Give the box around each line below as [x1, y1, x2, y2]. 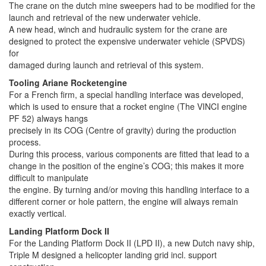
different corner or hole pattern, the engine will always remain [9, 195, 238, 207]
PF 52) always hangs [9, 112, 88, 124]
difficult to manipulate [9, 172, 88, 183]
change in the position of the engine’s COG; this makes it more [9, 160, 244, 172]
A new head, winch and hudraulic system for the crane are [9, 23, 227, 35]
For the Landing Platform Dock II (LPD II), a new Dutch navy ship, [9, 237, 255, 249]
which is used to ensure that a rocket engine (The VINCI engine [9, 100, 247, 112]
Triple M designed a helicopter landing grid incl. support [9, 249, 217, 261]
